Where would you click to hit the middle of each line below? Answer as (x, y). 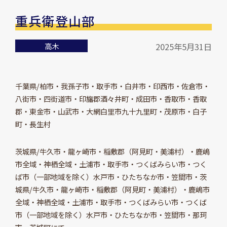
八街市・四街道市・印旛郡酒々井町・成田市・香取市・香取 (111, 98)
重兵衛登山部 (55, 21)
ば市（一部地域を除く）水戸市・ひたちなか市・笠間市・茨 (111, 176)
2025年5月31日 (184, 47)
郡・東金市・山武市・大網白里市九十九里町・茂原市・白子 (111, 111)
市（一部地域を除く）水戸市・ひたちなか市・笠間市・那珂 (111, 214)
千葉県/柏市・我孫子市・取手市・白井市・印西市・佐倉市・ (112, 86)
